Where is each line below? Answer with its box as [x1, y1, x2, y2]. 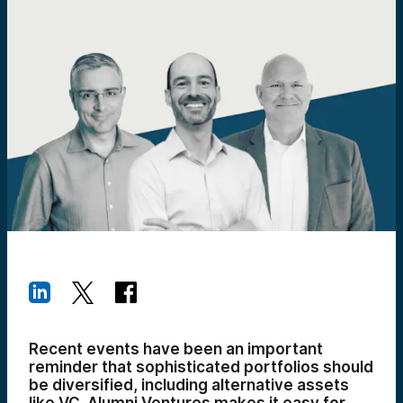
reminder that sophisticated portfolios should [29, 358, 373, 376]
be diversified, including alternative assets [29, 376, 349, 394]
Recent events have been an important [29, 340, 323, 358]
